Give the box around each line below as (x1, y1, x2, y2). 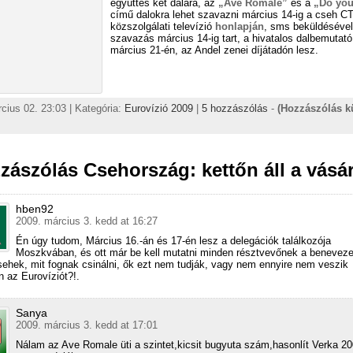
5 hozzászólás (202, 102, 268, 114)
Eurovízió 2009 (124, 102, 193, 114)
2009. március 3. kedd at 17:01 (16, 318, 158, 331)
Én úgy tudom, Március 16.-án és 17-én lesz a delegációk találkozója (16, 234, 331, 247)
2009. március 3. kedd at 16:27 (16, 214, 158, 227)
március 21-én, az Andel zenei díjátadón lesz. (110, 43, 318, 56)
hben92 (16, 202, 54, 215)
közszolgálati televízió (110, 20, 215, 32)
